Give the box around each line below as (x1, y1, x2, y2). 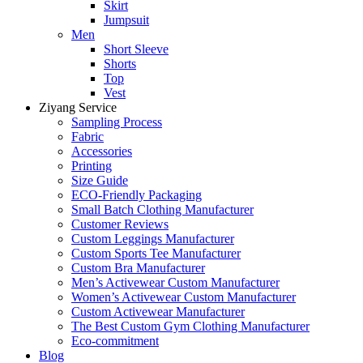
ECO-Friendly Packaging (71, 188, 202, 202)
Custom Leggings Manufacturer (71, 232, 234, 246)
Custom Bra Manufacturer (71, 261, 205, 275)
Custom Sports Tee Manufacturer (71, 246, 241, 260)
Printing (71, 159, 112, 173)
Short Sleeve (104, 42, 169, 56)
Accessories (71, 144, 132, 158)
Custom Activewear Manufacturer (71, 305, 245, 318)
